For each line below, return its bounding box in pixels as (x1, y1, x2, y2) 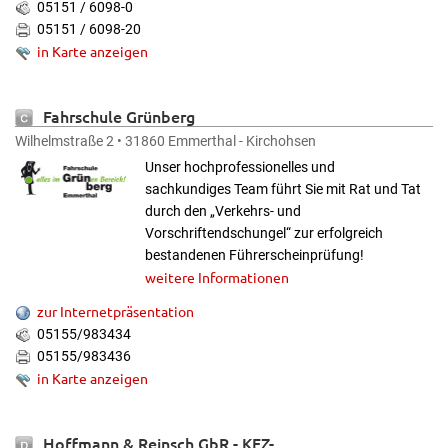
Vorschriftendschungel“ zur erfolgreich (145, 225, 383, 241)
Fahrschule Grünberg (43, 105, 195, 127)
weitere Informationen (145, 268, 289, 286)
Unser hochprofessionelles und (145, 159, 335, 175)
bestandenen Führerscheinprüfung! (145, 247, 364, 263)
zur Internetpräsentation (37, 302, 194, 320)
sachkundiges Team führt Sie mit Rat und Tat (145, 181, 421, 197)
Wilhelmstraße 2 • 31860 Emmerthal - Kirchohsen (15, 133, 316, 149)
